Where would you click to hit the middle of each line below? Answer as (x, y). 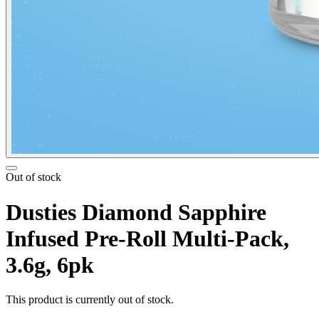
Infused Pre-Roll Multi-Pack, (147, 238)
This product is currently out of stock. (90, 300)
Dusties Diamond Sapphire (136, 212)
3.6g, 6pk (50, 265)
